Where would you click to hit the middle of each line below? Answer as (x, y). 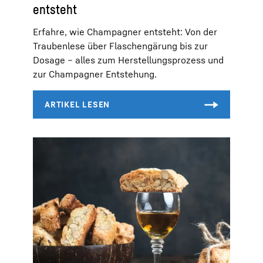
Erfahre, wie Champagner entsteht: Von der (125, 31)
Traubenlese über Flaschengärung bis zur (120, 45)
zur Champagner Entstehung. (95, 74)
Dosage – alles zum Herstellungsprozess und (128, 60)
